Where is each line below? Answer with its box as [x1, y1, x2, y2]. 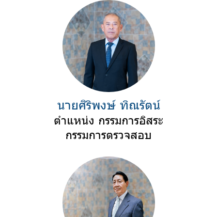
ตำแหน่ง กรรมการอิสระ [54, 112, 163, 128]
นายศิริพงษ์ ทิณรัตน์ [57, 96, 160, 113]
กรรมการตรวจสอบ [65, 126, 152, 142]
